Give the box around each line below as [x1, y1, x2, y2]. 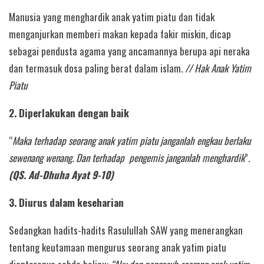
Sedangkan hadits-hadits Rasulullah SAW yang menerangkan [9, 223, 243, 238]
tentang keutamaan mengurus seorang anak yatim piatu [9, 240, 226, 255]
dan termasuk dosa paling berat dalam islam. [9, 60, 185, 75]
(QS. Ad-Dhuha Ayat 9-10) [9, 167, 114, 183]
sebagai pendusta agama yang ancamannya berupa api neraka [9, 43, 250, 58]
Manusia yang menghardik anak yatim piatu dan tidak [9, 9, 214, 24]
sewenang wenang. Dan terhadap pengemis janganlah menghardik [9, 150, 245, 166]
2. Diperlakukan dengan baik [9, 105, 129, 120]
